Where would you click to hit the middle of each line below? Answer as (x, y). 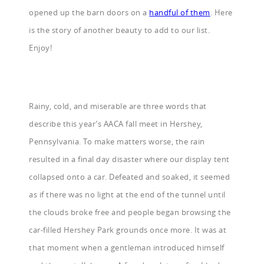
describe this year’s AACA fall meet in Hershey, (116, 124)
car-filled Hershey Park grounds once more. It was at (128, 230)
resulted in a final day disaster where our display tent (129, 159)
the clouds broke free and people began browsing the (130, 212)
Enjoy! (41, 48)
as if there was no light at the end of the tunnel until (127, 195)
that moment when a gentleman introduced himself (127, 248)
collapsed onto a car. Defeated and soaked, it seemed (130, 177)
